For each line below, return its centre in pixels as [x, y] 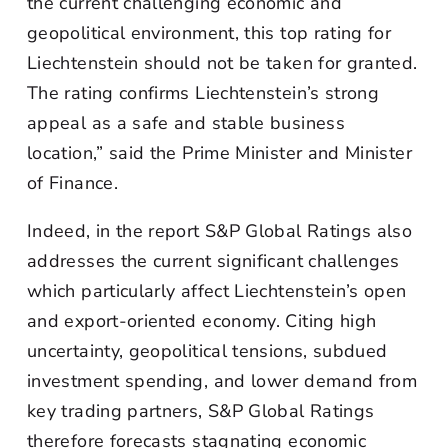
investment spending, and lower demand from [222, 381]
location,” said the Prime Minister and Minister [219, 153]
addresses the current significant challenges [213, 261]
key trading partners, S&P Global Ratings [201, 411]
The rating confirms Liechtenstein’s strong [203, 93]
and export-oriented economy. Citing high [202, 321]
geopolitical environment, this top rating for [209, 33]
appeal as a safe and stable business [186, 123]
